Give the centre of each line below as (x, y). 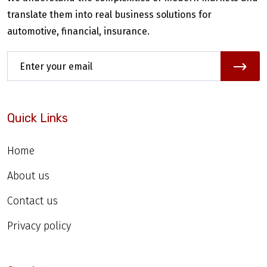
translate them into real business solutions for (109, 15)
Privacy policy (39, 226)
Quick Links (38, 118)
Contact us (32, 201)
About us (28, 176)
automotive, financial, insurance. (78, 32)
